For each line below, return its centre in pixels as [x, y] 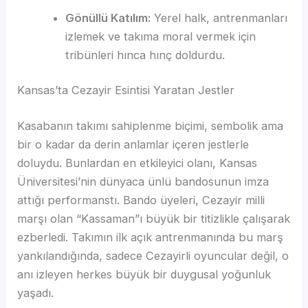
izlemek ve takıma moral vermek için [160, 36]
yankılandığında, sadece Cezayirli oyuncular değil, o [153, 255]
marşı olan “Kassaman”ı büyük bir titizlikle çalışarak [154, 218]
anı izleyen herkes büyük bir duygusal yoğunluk [144, 274]
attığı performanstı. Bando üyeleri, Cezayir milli [141, 200]
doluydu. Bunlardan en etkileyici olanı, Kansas [137, 163]
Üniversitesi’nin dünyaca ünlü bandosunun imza [143, 181]
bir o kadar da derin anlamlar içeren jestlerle [133, 144]
